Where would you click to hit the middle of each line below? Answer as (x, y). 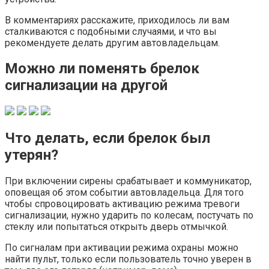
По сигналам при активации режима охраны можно (122, 248)
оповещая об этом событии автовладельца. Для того (124, 193)
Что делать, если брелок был (107, 138)
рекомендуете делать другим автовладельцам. (112, 43)
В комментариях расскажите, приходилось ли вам (117, 20)
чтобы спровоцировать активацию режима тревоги (122, 204)
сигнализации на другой (86, 86)
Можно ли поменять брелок (102, 69)
